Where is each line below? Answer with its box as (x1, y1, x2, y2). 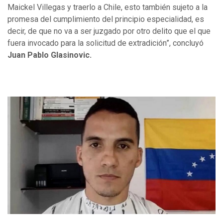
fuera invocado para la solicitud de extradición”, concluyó (7, 38, 204, 48)
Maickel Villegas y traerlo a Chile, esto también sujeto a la (7, 2, 208, 12)
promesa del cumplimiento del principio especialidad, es (7, 14, 204, 24)
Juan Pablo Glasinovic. (7, 50, 92, 60)
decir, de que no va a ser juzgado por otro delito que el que (7, 26, 211, 36)
